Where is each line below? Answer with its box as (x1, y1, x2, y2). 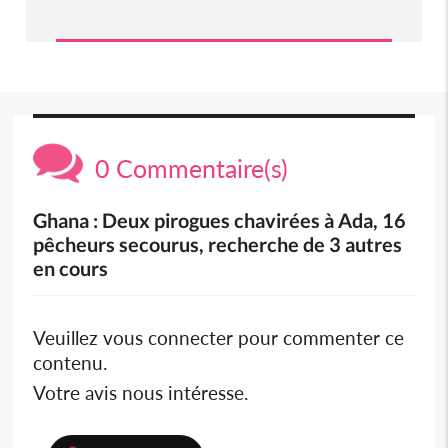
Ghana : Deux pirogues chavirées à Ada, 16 (33, 207, 407, 232)
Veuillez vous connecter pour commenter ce (33, 325, 405, 349)
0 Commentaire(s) (83, 152, 289, 183)
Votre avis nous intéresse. (33, 380, 249, 404)
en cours (33, 255, 109, 280)
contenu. (33, 350, 108, 374)
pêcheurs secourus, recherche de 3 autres (33, 231, 403, 256)
